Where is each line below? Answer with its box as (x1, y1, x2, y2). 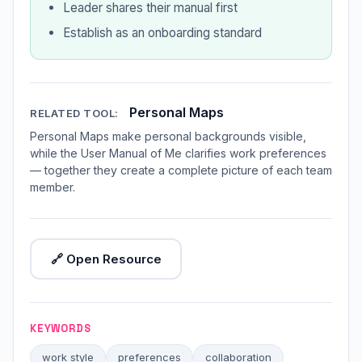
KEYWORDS (30, 322, 91, 335)
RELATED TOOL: (30, 107, 119, 120)
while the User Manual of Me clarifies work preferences (30, 146, 326, 160)
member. (30, 180, 75, 194)
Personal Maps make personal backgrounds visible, (30, 129, 306, 143)
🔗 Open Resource (50, 250, 162, 267)
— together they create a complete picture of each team (30, 163, 332, 177)
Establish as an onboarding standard (63, 25, 262, 40)
